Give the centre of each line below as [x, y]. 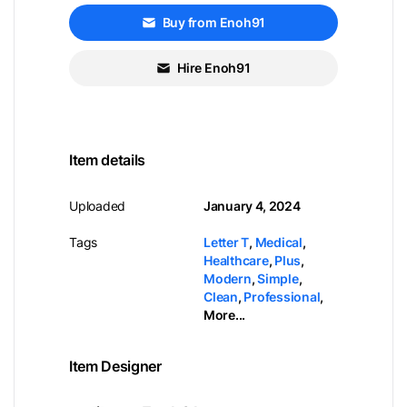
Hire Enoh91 [214, 68]
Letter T [227, 242]
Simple [278, 278]
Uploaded [98, 206]
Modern [228, 278]
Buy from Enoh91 [214, 22]
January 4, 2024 [252, 206]
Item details [107, 160]
